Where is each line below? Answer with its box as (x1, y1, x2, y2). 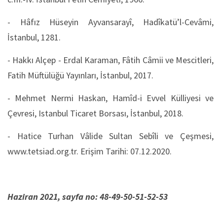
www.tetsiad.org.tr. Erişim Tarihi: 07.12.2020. (7, 146, 172, 157)
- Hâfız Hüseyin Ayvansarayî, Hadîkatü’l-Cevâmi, (7, 16, 214, 28)
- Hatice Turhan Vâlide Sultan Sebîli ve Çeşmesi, (7, 130, 214, 142)
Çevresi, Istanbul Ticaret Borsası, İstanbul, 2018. (7, 108, 184, 119)
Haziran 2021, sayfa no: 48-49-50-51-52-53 (7, 191, 168, 202)
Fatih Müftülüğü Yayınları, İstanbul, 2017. (7, 70, 153, 81)
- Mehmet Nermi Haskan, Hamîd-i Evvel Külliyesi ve (7, 92, 214, 104)
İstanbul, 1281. (7, 32, 61, 43)
